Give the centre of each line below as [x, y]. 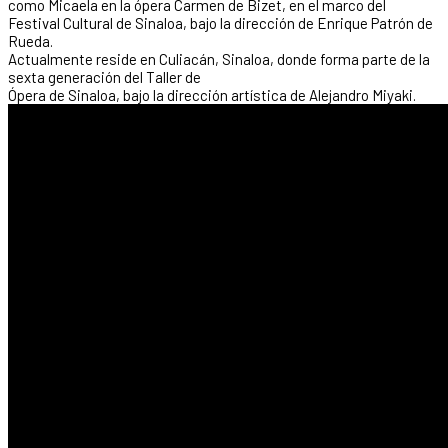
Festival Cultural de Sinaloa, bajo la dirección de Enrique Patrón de [220, 22]
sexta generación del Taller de [104, 76]
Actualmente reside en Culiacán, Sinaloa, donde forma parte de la [219, 58]
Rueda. [30, 40]
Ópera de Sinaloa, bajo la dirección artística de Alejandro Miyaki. [212, 94]
